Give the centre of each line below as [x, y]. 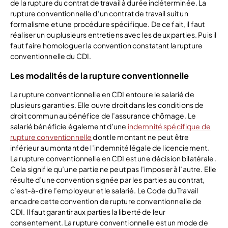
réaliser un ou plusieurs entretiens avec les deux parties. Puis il [113, 35]
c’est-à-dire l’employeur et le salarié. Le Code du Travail [104, 190]
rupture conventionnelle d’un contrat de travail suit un [99, 13]
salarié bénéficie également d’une [69, 126]
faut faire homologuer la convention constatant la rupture [106, 46]
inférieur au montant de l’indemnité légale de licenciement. [110, 147]
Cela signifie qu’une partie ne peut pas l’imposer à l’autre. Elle [113, 169]
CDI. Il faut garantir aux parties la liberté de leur [88, 211]
